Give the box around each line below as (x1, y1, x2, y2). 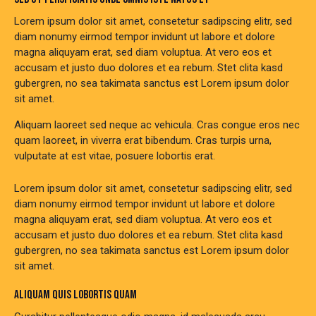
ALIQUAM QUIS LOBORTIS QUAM (14, 288, 137, 303)
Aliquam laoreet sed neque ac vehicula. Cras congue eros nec (14, 119, 300, 132)
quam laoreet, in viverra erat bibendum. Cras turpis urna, (14, 134, 272, 147)
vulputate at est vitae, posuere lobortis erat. (14, 150, 215, 163)
